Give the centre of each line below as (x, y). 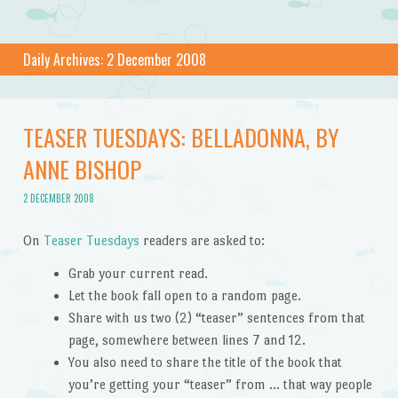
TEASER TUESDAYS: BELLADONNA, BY (181, 137)
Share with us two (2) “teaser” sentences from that (216, 318)
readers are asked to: (202, 240)
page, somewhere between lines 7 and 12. (187, 340)
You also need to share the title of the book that (205, 362)
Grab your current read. (138, 274)
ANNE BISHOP (82, 169)
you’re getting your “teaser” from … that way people (220, 385)
